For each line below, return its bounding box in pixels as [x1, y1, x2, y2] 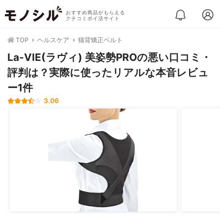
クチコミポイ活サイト [65, 16, 120, 21]
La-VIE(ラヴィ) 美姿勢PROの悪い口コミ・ [7, 51, 211, 63]
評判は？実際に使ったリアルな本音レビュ [7, 66, 209, 79]
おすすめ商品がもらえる [65, 10, 125, 15]
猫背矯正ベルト [78, 36, 123, 44]
